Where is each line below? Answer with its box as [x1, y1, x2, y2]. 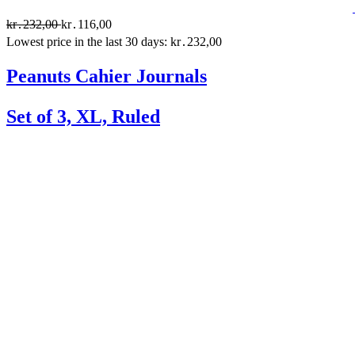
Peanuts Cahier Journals [6, 65, 207, 86]
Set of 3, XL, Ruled [6, 105, 160, 127]
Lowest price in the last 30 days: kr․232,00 [6, 35, 222, 48]
